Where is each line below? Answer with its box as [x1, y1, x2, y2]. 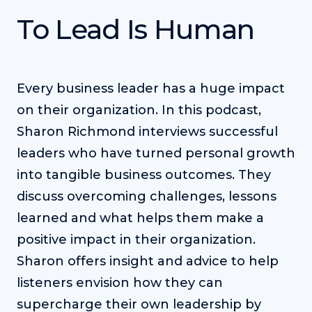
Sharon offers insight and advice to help [17, 253, 279, 269]
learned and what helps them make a [17, 210, 264, 226]
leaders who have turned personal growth [17, 145, 295, 161]
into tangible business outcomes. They [17, 166, 271, 182]
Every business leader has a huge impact [17, 80, 285, 96]
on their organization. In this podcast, [17, 102, 261, 118]
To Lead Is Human [17, 12, 255, 46]
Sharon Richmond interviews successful [17, 123, 278, 139]
